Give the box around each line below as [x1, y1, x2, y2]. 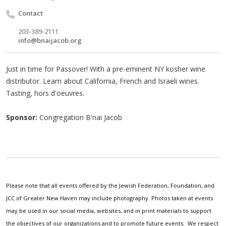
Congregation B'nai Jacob [37, 112, 122, 122]
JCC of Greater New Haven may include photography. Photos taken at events [6, 194, 213, 202]
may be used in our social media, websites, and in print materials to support [6, 206, 211, 214]
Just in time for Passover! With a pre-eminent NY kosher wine [6, 64, 205, 74]
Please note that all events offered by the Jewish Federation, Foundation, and [6, 181, 214, 189]
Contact [18, 8, 43, 18]
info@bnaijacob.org [18, 35, 82, 45]
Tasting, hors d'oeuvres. [6, 88, 84, 98]
